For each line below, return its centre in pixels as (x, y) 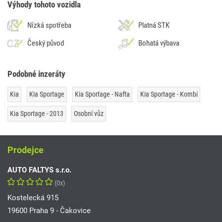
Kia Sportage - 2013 (37, 114)
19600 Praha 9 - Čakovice (49, 211)
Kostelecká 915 (33, 198)
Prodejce (26, 150)
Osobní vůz (89, 114)
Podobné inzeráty (36, 74)
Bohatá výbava (159, 43)
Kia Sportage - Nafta (102, 94)
